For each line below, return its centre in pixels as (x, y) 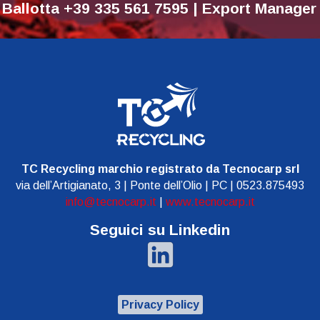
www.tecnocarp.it (210, 202)
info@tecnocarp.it (111, 202)
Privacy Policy (160, 305)
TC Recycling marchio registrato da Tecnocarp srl (160, 169)
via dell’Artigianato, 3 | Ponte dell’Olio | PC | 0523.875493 (160, 185)
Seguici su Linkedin (160, 230)
